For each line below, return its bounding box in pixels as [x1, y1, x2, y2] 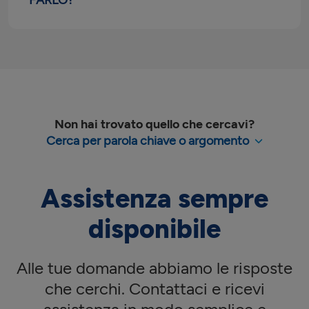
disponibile [88, 213, 221, 245]
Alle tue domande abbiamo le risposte [17, 258, 292, 278]
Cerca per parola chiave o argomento [46, 133, 249, 148]
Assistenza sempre [41, 183, 268, 215]
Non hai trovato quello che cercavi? [54, 117, 255, 132]
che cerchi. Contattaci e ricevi [44, 279, 265, 299]
